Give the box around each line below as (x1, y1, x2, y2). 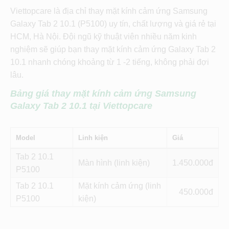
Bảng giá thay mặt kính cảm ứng (10, 88, 155, 99)
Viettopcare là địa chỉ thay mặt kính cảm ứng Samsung (10, 7, 208, 16)
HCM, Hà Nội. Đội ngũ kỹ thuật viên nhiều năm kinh (10, 32, 197, 41)
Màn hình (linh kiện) (78, 158, 150, 168)
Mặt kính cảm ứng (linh (78, 181, 161, 191)
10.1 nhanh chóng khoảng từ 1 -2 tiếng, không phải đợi (10, 58, 209, 67)
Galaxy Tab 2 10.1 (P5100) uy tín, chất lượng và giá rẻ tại (10, 19, 216, 29)
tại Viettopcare (89, 101, 152, 111)
